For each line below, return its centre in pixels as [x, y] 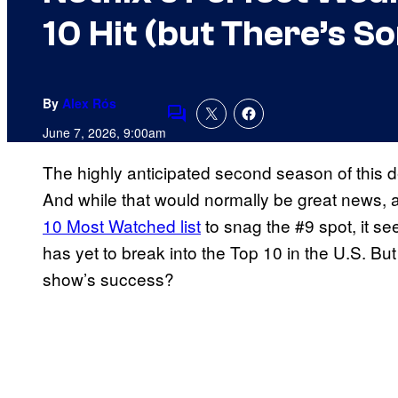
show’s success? [108, 279]
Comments [207, 125]
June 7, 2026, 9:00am [104, 133]
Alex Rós [89, 103]
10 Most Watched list [122, 226]
